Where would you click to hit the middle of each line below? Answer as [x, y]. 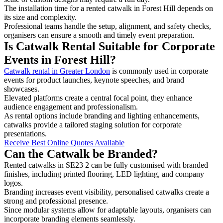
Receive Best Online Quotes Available [64, 142]
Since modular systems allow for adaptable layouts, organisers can [108, 210]
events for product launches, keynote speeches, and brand [94, 80]
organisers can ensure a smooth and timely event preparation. [99, 35]
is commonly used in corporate [159, 71]
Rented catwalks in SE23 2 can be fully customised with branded [106, 165]
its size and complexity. [41, 17]
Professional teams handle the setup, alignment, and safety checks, [108, 26]
